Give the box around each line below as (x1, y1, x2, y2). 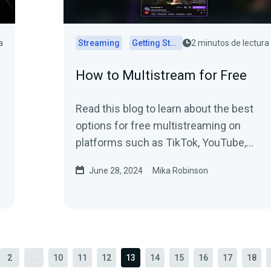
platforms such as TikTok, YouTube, (76, 136, 246, 149)
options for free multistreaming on (76, 119, 241, 132)
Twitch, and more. (76, 153, 160, 166)
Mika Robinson (152, 166, 208, 175)
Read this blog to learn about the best (76, 102, 253, 115)
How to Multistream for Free (76, 68, 247, 83)
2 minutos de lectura (191, 38, 269, 48)
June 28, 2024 (89, 166, 143, 175)
